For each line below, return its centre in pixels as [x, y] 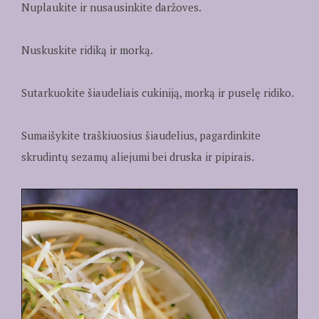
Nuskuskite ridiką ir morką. [87, 50]
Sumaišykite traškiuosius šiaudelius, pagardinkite [141, 136]
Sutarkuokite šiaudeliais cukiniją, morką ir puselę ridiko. [157, 93]
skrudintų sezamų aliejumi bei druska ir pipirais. [137, 157]
